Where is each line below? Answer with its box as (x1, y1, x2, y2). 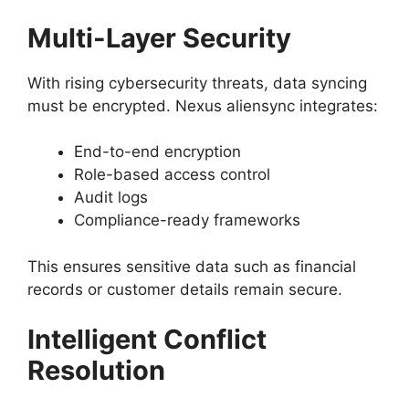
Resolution (27, 354, 165, 387)
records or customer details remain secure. (27, 279, 342, 299)
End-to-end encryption (74, 142, 241, 162)
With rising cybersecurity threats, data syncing (27, 73, 367, 92)
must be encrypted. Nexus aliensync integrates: (27, 96, 378, 115)
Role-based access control (74, 165, 270, 184)
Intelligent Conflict (27, 323, 267, 356)
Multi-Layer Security (27, 21, 291, 54)
